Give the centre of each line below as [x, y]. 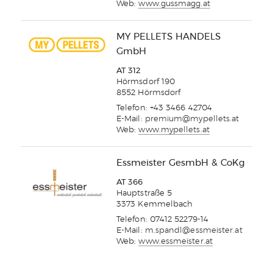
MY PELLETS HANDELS [168, 37]
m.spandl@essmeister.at [193, 231]
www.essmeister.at [175, 242]
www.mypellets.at [174, 130]
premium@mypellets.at [192, 119]
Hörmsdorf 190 [146, 82]
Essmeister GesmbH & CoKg [181, 163]
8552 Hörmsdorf [149, 93]
